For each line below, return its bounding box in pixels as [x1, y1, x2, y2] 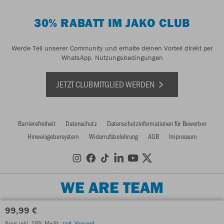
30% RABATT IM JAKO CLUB [34, 14, 190, 30]
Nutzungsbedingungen [94, 52, 163, 62]
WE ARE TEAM [60, 177, 163, 197]
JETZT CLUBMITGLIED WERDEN [56, 77, 156, 90]
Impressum [168, 131, 197, 141]
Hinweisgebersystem [27, 131, 79, 141]
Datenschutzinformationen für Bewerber [106, 118, 206, 128]
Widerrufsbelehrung [88, 131, 138, 141]
